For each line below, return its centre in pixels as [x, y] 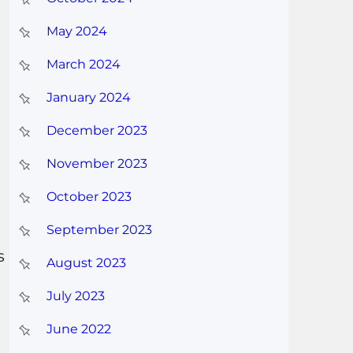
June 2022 [78, 329]
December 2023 [97, 131]
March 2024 [83, 65]
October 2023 [89, 197]
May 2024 [76, 32]
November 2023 [97, 164]
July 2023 [75, 296]
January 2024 [88, 98]
